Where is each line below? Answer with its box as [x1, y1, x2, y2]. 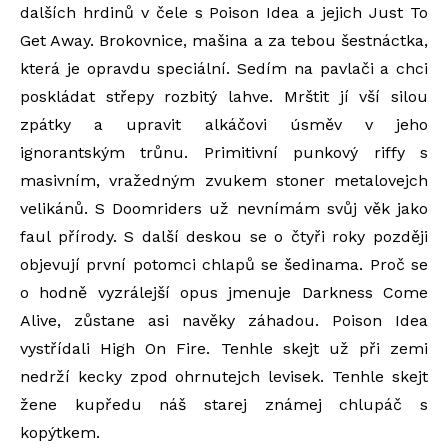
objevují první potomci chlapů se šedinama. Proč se [20, 255, 428, 274]
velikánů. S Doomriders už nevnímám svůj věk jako [20, 199, 428, 218]
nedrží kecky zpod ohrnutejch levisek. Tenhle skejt [20, 367, 428, 386]
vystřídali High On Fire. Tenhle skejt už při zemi [20, 339, 428, 358]
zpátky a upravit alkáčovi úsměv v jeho [20, 115, 428, 134]
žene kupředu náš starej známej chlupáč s [20, 395, 428, 414]
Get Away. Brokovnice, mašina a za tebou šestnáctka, [20, 31, 428, 50]
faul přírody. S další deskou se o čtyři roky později [20, 227, 428, 246]
